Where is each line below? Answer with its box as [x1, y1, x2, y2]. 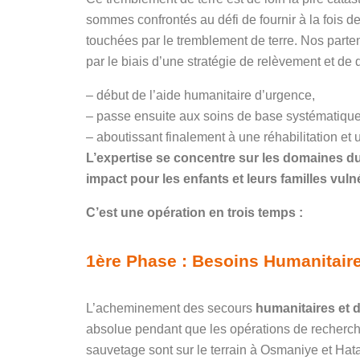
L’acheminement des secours [86, 301, 256, 315]
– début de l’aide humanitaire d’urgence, [86, 88, 315, 102]
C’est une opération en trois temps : [86, 206, 303, 219]
